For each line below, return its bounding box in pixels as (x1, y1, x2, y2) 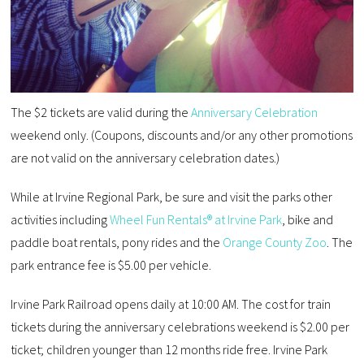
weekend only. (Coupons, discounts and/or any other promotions (11, 127, 353, 144)
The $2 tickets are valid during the (11, 104, 192, 121)
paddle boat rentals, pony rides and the (11, 234, 223, 251)
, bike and (282, 211, 334, 228)
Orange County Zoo (223, 234, 327, 251)
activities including (11, 211, 110, 228)
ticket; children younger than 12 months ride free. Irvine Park (11, 341, 328, 358)
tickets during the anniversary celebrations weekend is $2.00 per (11, 318, 350, 336)
